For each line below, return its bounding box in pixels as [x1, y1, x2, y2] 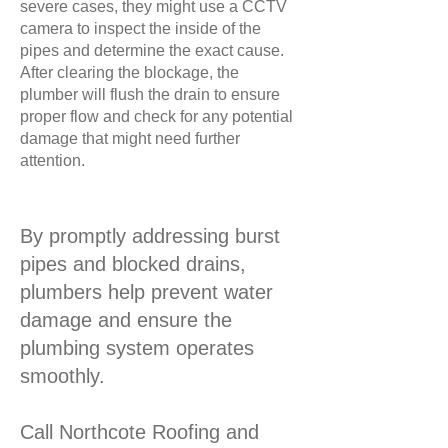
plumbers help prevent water [20, 281, 273, 303]
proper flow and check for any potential [20, 108, 293, 125]
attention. [20, 152, 85, 169]
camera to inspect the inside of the [20, 20, 261, 37]
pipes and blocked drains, [20, 253, 246, 275]
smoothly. [20, 365, 105, 387]
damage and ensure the [20, 309, 232, 331]
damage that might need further [20, 130, 240, 147]
